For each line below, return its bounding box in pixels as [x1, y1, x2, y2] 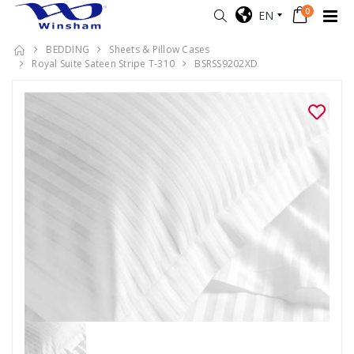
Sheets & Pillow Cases [109, 43, 210, 56]
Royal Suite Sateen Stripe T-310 [32, 57, 175, 70]
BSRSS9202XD [194, 57, 258, 70]
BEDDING [46, 43, 90, 56]
